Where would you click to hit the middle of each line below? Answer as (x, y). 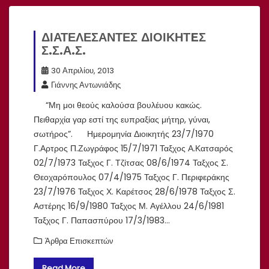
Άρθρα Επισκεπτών (79, 241)
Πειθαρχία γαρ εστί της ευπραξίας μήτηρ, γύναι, (122, 119)
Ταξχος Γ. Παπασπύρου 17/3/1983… (102, 220)
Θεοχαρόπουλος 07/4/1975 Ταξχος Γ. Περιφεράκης (131, 177)
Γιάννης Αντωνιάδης (86, 85)
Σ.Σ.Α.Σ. (64, 50)
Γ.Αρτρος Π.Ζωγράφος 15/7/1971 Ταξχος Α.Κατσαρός (133, 148)
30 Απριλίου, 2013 (83, 70)
